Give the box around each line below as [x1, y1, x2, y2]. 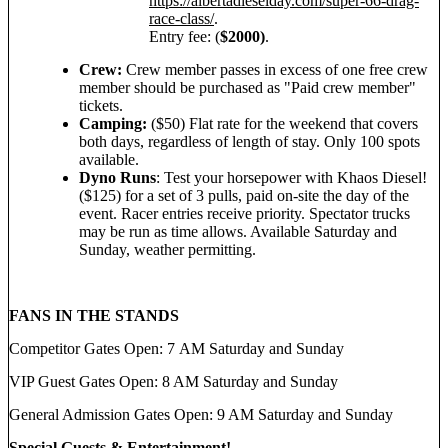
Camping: [79, 114, 147, 132]
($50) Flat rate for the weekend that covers [147, 114, 418, 132]
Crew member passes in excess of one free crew [126, 60, 428, 78]
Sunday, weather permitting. [79, 240, 256, 258]
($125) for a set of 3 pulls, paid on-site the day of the [79, 186, 409, 204]
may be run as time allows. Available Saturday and [79, 222, 397, 240]
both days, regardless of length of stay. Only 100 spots [79, 132, 420, 150]
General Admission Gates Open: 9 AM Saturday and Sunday [9, 405, 393, 423]
